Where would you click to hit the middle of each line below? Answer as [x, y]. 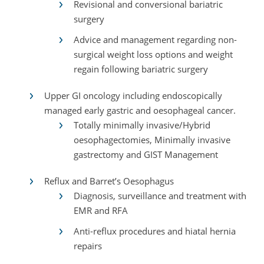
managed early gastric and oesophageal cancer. [140, 110]
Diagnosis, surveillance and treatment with [160, 196]
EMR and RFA [101, 210]
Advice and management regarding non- [155, 39]
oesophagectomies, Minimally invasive [152, 140]
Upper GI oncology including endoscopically [133, 95]
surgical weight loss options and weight [153, 54]
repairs [88, 246]
